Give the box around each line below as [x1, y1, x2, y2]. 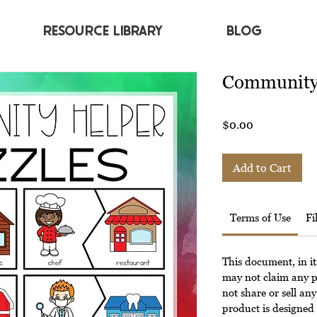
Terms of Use [229, 210, 291, 224]
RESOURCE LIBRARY [43, 21, 163, 38]
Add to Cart [233, 161, 292, 174]
